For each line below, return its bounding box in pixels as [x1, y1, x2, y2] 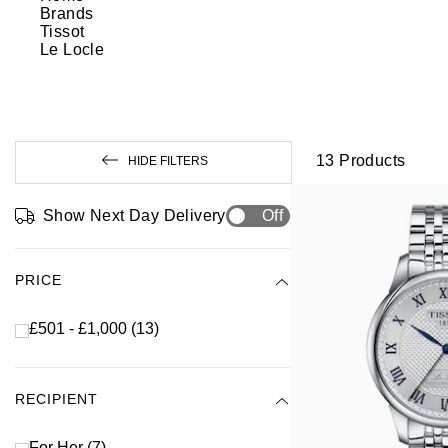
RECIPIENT [15, 390, 98, 407]
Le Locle [40, 41, 105, 58]
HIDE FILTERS [127, 154, 208, 168]
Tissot [40, 23, 85, 40]
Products [334, 152, 406, 169]
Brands [40, 5, 94, 22]
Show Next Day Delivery [43, 207, 226, 225]
